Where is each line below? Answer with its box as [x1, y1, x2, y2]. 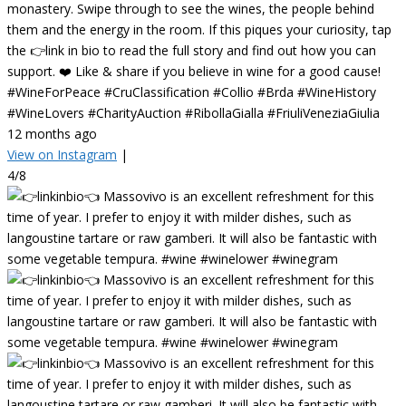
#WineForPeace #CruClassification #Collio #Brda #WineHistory [7, 82, 376, 101]
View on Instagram [7, 145, 117, 163]
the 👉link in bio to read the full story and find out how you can [7, 41, 376, 59]
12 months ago [7, 124, 97, 142]
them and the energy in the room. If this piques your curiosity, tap [7, 20, 391, 38]
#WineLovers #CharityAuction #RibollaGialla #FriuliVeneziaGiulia [7, 103, 380, 121]
